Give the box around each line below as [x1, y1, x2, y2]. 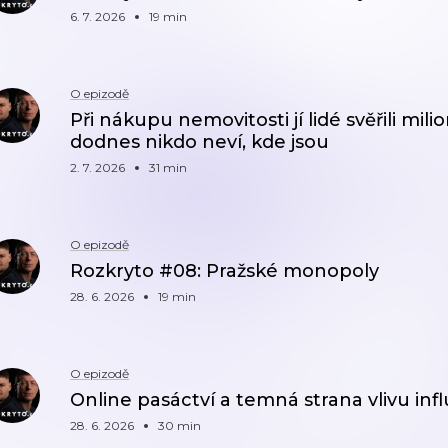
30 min [158, 418, 201, 433]
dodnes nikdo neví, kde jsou [70, 131, 329, 153]
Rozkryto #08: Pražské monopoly [70, 260, 379, 282]
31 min [149, 160, 187, 175]
